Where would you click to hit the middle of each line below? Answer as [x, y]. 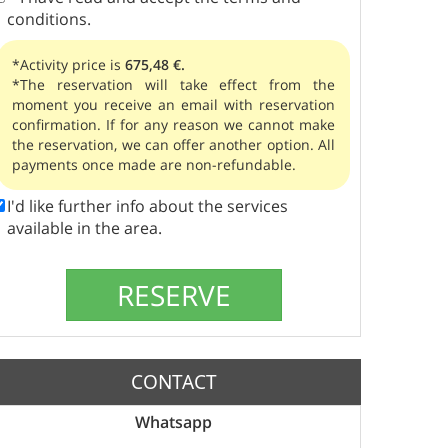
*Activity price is [68, 64]
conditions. [49, 18]
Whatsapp [173, 421]
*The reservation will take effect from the [173, 84]
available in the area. [84, 227]
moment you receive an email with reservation [173, 104]
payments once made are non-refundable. [154, 164]
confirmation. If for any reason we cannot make [173, 124]
